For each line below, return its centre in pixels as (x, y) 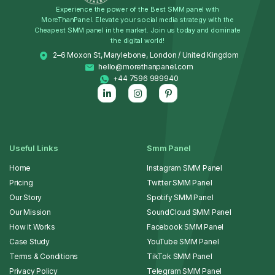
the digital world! (137, 41)
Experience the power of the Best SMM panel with (137, 10)
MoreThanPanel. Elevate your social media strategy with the (137, 20)
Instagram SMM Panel (185, 168)
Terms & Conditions (44, 257)
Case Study (29, 242)
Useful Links (34, 148)
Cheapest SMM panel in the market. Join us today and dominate (137, 30)
